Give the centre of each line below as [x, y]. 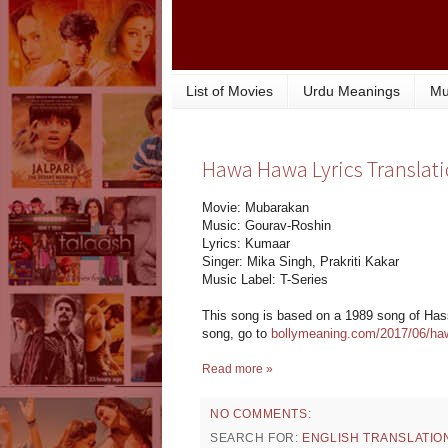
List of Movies [229, 91]
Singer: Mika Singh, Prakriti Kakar [300, 262]
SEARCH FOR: [256, 438]
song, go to [236, 334]
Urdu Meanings [351, 91]
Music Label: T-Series [265, 280]
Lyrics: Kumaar [246, 244]
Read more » [237, 369]
